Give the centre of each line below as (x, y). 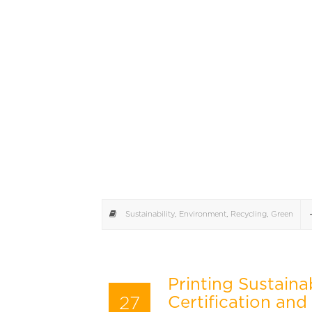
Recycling (249, 214)
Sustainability (150, 214)
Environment (203, 214)
